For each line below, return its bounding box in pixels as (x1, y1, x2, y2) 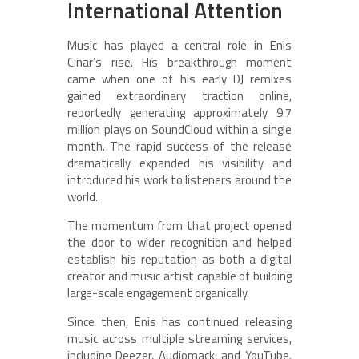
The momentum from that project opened (67, 216, 292, 235)
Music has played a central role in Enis (67, 36, 292, 54)
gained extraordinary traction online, (67, 87, 292, 105)
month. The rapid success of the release (67, 137, 292, 155)
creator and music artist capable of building (67, 267, 292, 285)
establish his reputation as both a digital (67, 250, 292, 268)
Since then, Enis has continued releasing (67, 313, 292, 331)
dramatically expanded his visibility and (67, 154, 292, 172)
